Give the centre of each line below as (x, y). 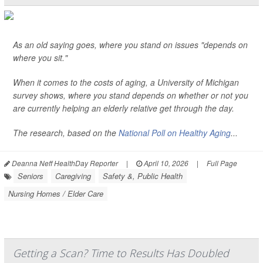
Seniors (31, 176)
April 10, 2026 (165, 163)
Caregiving (73, 176)
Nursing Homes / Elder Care (56, 193)
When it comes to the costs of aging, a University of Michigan (126, 82)
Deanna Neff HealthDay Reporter (64, 163)
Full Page (222, 163)
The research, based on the (66, 133)
